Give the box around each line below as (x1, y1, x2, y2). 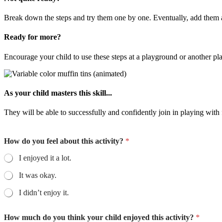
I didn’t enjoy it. (19, 188, 69, 197)
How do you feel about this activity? (4, 137, 125, 146)
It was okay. (19, 171, 56, 180)
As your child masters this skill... (4, 88, 112, 97)
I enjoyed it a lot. (19, 154, 71, 163)
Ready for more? (4, 33, 61, 42)
